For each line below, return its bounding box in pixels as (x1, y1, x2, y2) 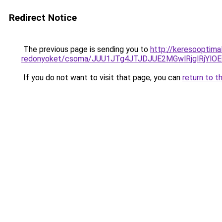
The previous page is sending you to (21, 45, 150, 54)
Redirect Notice (9, 12, 77, 23)
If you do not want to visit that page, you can (21, 73, 182, 82)
